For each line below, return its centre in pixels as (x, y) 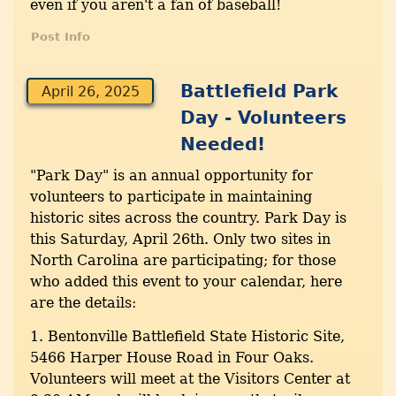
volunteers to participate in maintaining (171, 197)
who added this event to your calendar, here (186, 282)
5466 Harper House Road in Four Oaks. (172, 358)
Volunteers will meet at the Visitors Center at (190, 379)
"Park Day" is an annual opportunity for (171, 176)
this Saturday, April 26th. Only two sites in (180, 240)
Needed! (223, 145)
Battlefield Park (259, 91)
